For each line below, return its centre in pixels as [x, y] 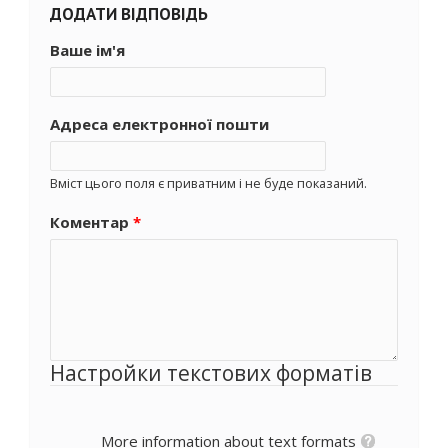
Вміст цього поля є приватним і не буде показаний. [208, 183]
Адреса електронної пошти [159, 124]
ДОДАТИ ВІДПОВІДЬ [129, 14]
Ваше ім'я [87, 50]
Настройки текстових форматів [211, 373]
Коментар [91, 222]
